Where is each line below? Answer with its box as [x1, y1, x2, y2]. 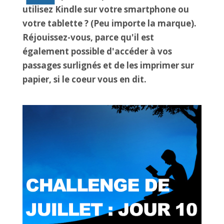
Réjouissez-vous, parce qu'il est [22, 31, 154, 43]
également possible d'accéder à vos [22, 45, 172, 57]
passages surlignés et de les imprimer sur [22, 59, 194, 71]
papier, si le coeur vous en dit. [22, 73, 146, 85]
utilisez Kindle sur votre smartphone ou [22, 3, 189, 15]
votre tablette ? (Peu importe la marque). [22, 17, 196, 29]
